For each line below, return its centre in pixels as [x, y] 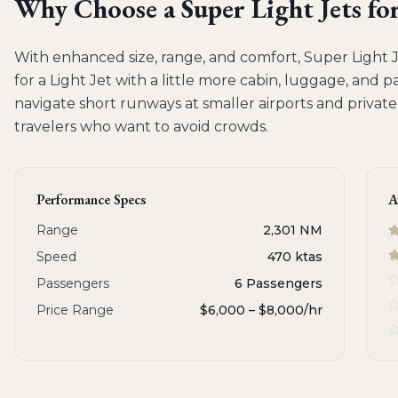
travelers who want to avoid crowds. [141, 127]
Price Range [75, 310]
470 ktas [295, 257]
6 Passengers [279, 283]
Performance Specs [91, 199]
